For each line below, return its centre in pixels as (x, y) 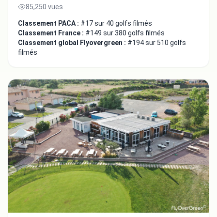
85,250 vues (44, 7)
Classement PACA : (49, 23)
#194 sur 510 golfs (157, 42)
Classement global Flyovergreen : (73, 42)
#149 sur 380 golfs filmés (125, 33)
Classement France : (52, 33)
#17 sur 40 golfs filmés (116, 23)
